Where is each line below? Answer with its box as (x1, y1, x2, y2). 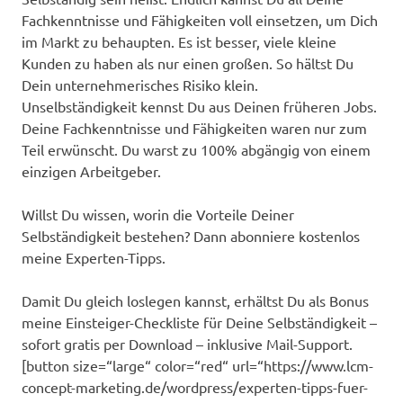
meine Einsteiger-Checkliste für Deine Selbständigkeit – (22, 312, 377, 331)
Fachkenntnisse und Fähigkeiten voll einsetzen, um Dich (22, 10, 378, 29)
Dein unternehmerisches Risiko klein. (22, 75, 258, 94)
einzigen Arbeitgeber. (22, 161, 161, 180)
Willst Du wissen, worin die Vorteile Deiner (22, 204, 294, 223)
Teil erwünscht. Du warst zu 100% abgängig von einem (22, 139, 371, 158)
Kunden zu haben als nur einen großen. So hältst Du (22, 53, 354, 72)
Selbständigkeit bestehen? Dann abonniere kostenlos (22, 226, 360, 245)
